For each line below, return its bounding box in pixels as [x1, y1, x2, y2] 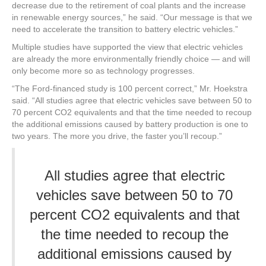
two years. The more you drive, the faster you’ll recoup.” [12, 131, 222, 141]
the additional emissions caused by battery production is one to [12, 119, 248, 129]
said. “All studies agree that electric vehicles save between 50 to [12, 96, 252, 105]
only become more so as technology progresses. [12, 66, 195, 75]
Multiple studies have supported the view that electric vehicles [12, 42, 243, 52]
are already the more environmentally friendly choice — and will [12, 54, 250, 64]
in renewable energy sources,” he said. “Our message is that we [12, 12, 252, 22]
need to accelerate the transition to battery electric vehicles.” [12, 24, 238, 34]
